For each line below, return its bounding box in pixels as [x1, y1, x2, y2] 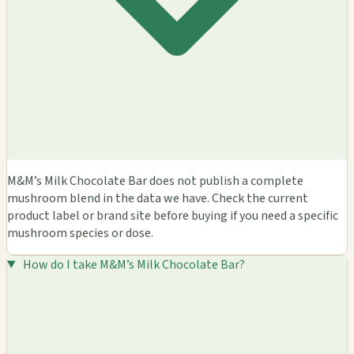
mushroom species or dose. [7, 224, 153, 242]
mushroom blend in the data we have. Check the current [7, 189, 308, 207]
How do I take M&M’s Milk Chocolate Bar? [22, 255, 245, 273]
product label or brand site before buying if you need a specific [7, 206, 338, 224]
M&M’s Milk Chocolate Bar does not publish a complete [7, 171, 303, 190]
